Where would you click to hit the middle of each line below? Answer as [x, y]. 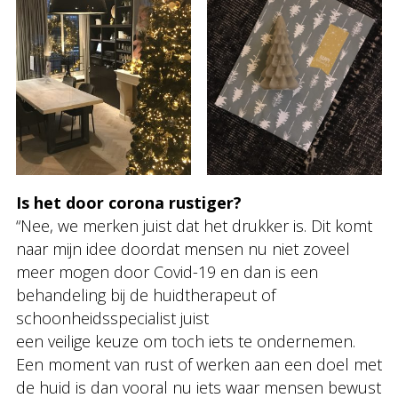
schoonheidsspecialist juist [112, 318]
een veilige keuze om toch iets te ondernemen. [186, 341]
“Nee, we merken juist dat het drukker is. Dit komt [194, 226]
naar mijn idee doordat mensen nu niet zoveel [183, 249]
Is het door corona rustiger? [129, 203]
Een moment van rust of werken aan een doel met [199, 364]
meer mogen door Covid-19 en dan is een [167, 272]
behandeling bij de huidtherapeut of [146, 295]
